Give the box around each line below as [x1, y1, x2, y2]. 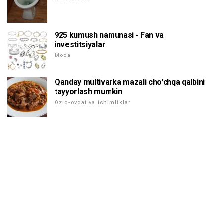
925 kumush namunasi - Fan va [55, 30, 164, 40]
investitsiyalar [55, 40, 106, 50]
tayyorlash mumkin [55, 87, 122, 97]
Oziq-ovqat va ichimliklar [55, 99, 131, 106]
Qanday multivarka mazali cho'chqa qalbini [55, 77, 205, 87]
